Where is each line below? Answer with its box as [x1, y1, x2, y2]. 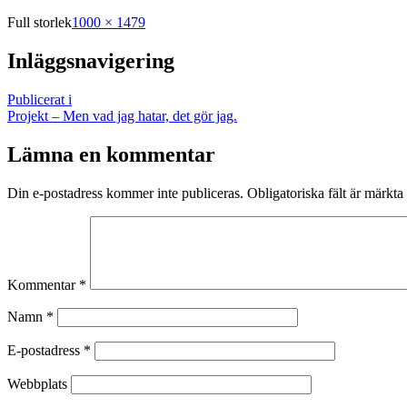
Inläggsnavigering [7, 49, 174, 74]
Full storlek [7, 15, 72, 31]
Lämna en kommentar [7, 143, 215, 167]
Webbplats [7, 376, 67, 392]
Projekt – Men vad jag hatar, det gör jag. [7, 108, 237, 124]
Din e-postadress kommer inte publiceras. [7, 185, 243, 202]
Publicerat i [7, 92, 72, 108]
